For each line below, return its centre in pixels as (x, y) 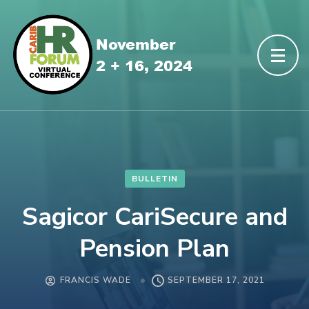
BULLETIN (154, 179)
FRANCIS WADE (96, 280)
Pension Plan (154, 249)
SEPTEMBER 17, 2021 (216, 280)
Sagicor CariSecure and (154, 217)
